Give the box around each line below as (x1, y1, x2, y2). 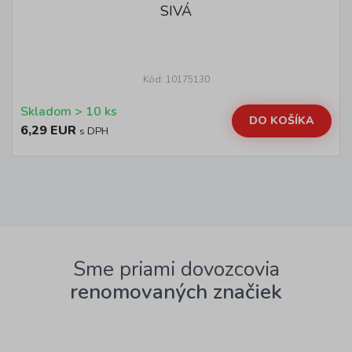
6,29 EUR (20, 122, 76, 139)
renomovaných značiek (70, 278, 282, 306)
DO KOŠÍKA (249, 113, 314, 128)
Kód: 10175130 (142, 73, 210, 86)
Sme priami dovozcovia (72, 255, 280, 283)
